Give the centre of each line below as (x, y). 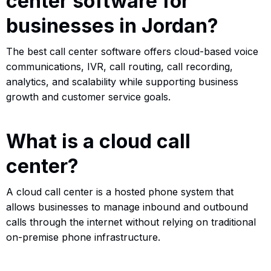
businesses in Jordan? (112, 25)
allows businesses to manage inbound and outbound (127, 207)
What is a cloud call (98, 141)
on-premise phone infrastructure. (83, 237)
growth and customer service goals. (88, 96)
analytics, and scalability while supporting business (122, 81)
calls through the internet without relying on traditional (131, 222)
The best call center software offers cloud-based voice (132, 51)
